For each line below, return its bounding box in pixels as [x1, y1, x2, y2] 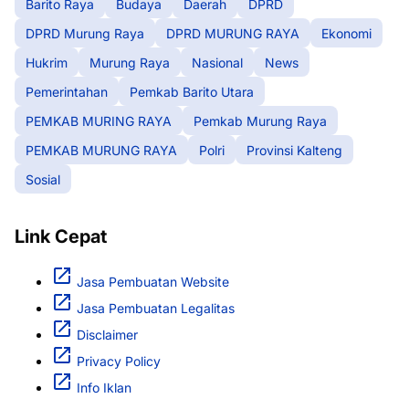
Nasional [192, 54, 243, 70]
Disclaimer [77, 327, 138, 343]
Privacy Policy [77, 353, 161, 370]
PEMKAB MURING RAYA [26, 112, 172, 129]
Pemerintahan [26, 83, 108, 100]
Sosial [26, 171, 60, 187]
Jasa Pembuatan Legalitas [77, 300, 235, 317]
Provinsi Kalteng [246, 142, 342, 158]
